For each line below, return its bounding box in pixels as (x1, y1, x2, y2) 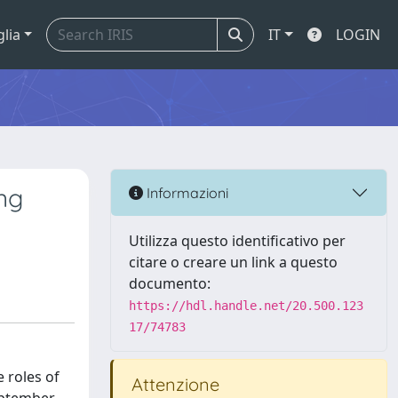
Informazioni (143, 183, 228, 202)
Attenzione (127, 373, 219, 395)
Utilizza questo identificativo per (129, 231, 346, 251)
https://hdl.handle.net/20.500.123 (129, 298, 363, 313)
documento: (129, 274, 211, 293)
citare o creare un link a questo (129, 252, 338, 272)
